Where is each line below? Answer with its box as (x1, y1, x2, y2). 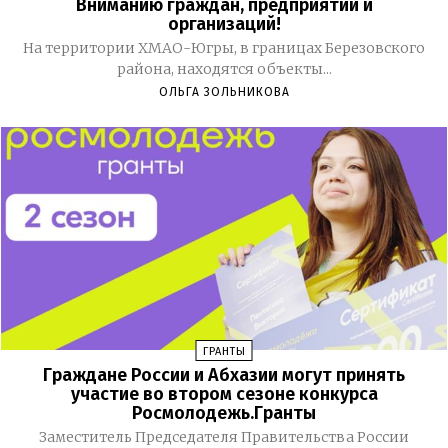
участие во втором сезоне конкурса (70, 383, 378, 406)
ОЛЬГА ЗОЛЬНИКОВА (158, 85, 290, 100)
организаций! (167, 13, 281, 36)
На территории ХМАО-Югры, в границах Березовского (23, 39, 425, 58)
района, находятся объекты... (116, 60, 332, 79)
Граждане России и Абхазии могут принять (43, 364, 405, 387)
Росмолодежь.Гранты (132, 402, 316, 425)
